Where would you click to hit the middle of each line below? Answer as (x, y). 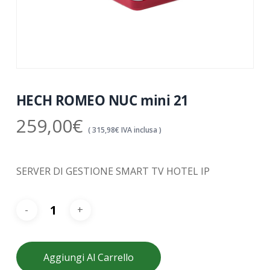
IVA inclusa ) (140, 130)
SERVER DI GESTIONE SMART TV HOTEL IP (113, 171)
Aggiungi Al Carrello (88, 258)
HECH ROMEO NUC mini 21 (102, 101)
